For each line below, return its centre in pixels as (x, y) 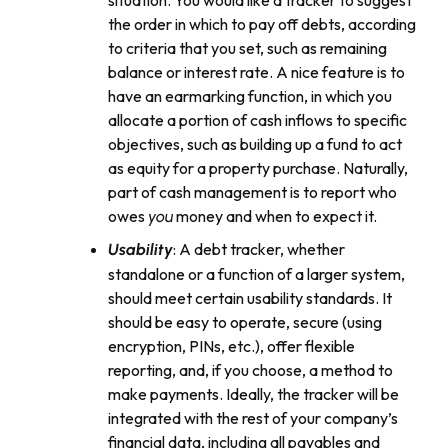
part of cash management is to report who (252, 192)
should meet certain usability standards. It (250, 298)
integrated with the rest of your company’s (253, 418)
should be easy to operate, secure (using (245, 322)
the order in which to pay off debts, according (262, 24)
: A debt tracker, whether (259, 249)
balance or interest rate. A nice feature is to (256, 72)
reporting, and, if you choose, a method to (250, 370)
